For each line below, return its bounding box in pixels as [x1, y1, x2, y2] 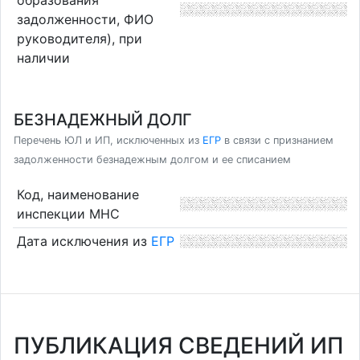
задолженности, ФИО [16, 10, 153, 27]
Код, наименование [16, 186, 139, 202]
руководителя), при [16, 30, 142, 47]
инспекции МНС [16, 205, 120, 222]
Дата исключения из [16, 233, 151, 250]
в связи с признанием [221, 134, 333, 146]
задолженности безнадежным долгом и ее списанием [14, 153, 291, 166]
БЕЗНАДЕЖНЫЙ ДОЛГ [14, 110, 192, 129]
